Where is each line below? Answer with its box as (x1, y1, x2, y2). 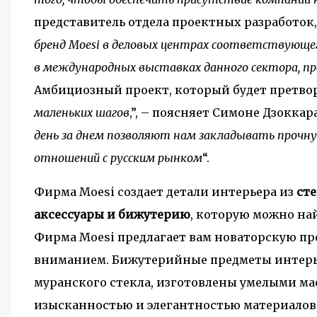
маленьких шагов (34, 105, 129, 120)
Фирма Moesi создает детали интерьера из (34, 185, 296, 199)
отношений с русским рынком (34, 151, 202, 165)
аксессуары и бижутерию (34, 207, 190, 221)
